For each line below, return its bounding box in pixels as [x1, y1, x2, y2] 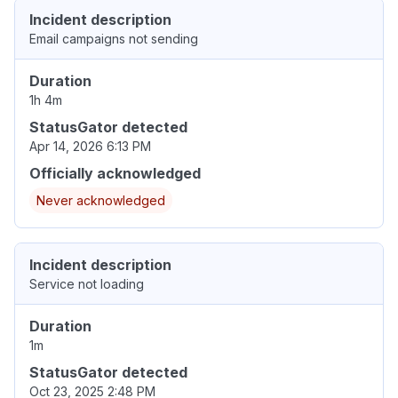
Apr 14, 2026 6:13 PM [29, 139, 151, 155]
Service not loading [29, 276, 144, 292]
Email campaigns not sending [29, 31, 198, 47]
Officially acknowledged [29, 164, 201, 183]
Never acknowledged [36, 193, 165, 209]
